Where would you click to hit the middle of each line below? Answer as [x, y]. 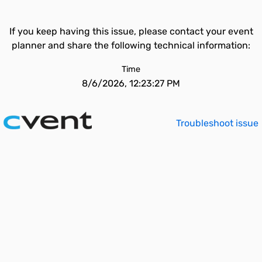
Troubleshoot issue [217, 123]
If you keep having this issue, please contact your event [131, 31]
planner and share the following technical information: [131, 45]
